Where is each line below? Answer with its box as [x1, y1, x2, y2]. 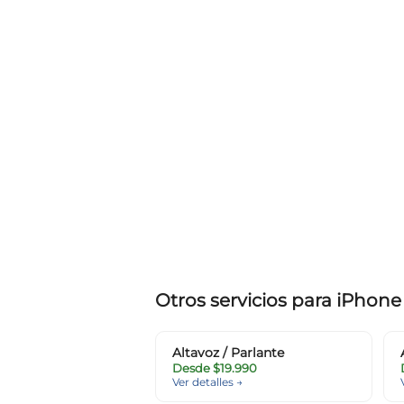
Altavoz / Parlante [172, 344, 284, 362]
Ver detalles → [172, 375, 243, 390]
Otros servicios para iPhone [155, 289, 401, 312]
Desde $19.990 [172, 361, 257, 376]
